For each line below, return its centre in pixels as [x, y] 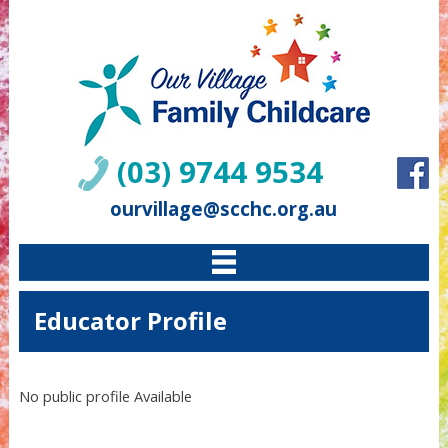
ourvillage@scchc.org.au [224, 208]
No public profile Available [105, 396]
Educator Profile [130, 320]
